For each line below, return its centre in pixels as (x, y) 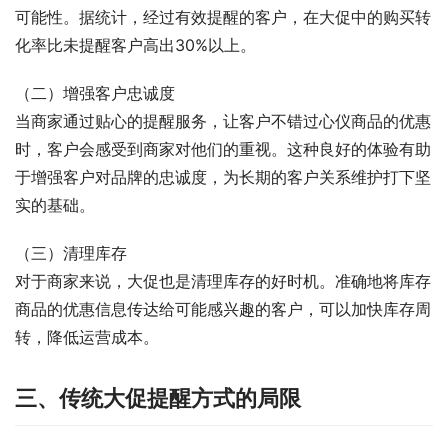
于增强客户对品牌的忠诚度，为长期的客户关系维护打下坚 (223, 177)
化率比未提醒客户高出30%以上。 (135, 45)
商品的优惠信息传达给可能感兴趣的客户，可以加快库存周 (223, 309)
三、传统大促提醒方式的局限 (158, 398)
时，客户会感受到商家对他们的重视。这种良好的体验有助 (223, 149)
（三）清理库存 (71, 253)
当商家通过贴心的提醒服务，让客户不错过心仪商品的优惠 (223, 121)
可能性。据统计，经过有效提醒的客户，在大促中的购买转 (223, 17)
